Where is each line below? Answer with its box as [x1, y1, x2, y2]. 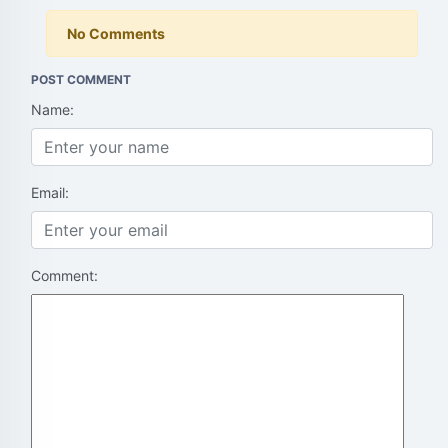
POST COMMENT [31, 72, 131, 87]
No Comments [67, 25, 165, 42]
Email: [31, 184, 69, 201]
